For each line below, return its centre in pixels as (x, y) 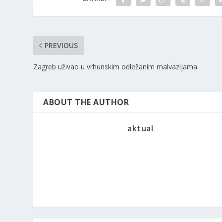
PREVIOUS (61, 46)
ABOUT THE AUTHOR (86, 102)
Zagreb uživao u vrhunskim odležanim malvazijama (115, 67)
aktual (140, 129)
